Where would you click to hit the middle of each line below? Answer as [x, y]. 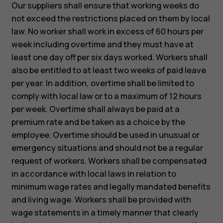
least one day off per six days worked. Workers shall [109, 57]
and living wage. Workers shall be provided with [101, 200]
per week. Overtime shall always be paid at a [95, 109]
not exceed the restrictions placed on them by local [111, 19]
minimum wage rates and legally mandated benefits [111, 187]
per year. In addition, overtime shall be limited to [103, 83]
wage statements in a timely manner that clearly [105, 213]
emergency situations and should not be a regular [107, 148]
